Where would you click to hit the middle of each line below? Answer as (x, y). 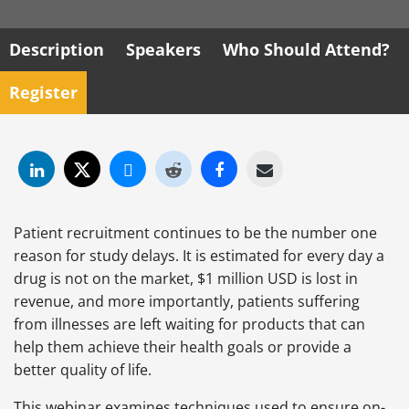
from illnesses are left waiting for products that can (189, 325)
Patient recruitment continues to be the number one (195, 233)
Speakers (163, 49)
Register (43, 92)
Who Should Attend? (306, 49)
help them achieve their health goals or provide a (183, 347)
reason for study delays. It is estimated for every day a (199, 256)
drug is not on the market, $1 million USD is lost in (186, 279)
